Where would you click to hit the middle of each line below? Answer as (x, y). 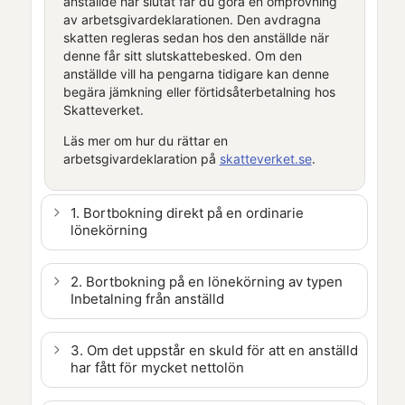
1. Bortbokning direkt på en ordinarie (187, 212)
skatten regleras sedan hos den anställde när (196, 37)
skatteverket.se (265, 158)
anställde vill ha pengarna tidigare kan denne (196, 73)
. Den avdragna (275, 19)
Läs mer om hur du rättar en (145, 140)
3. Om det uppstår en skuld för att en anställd (214, 350)
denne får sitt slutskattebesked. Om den (182, 55)
